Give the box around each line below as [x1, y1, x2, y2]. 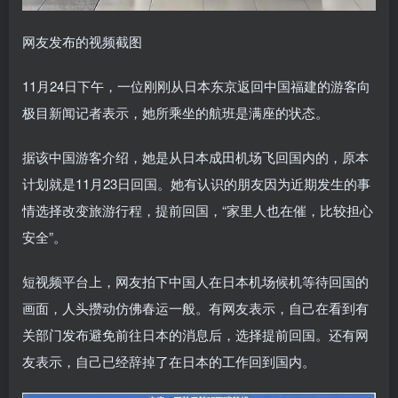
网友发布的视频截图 [22, 31, 142, 51]
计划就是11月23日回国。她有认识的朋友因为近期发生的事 [22, 173, 370, 193]
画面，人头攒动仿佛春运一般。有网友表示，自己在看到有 [22, 298, 369, 317]
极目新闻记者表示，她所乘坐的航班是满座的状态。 [22, 102, 329, 122]
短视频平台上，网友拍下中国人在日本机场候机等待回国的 [22, 271, 369, 291]
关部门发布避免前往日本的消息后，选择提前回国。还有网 [22, 324, 369, 344]
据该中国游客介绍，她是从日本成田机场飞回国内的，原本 [22, 147, 369, 166]
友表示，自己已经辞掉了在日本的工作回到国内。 [22, 351, 315, 370]
